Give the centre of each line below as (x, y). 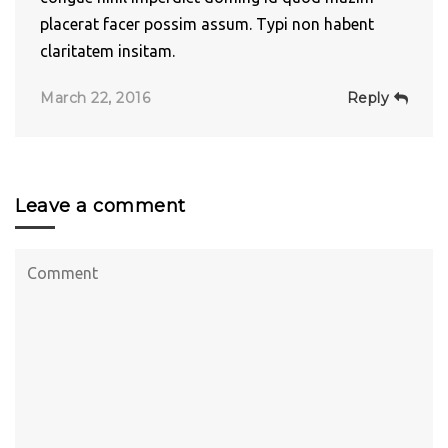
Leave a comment (100, 205)
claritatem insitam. (107, 50)
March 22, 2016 (95, 97)
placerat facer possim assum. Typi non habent (207, 23)
